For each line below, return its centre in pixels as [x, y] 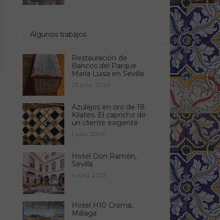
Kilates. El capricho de [109, 115]
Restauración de [99, 58]
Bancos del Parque [104, 66]
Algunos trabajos [58, 35]
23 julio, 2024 [91, 85]
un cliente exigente [105, 123]
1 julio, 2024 [88, 134]
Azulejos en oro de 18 [108, 107]
